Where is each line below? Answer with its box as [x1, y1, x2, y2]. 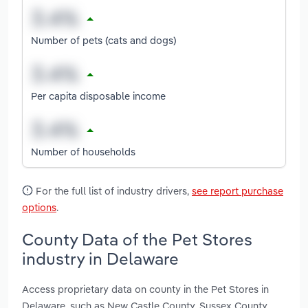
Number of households [31, 144, 135, 158]
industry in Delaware [22, 247, 179, 269]
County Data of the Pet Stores [22, 228, 252, 250]
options [22, 201, 56, 214]
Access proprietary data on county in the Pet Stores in [22, 282, 269, 296]
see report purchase [192, 184, 283, 198]
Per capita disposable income [31, 89, 166, 102]
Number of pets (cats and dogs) [31, 33, 177, 47]
